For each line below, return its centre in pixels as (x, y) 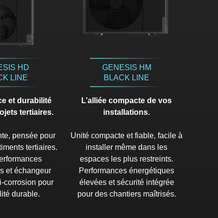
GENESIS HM (127, 67)
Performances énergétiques (127, 170)
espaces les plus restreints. (127, 159)
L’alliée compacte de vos (127, 100)
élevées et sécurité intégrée (127, 182)
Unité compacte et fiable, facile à (127, 135)
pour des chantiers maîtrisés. (127, 194)
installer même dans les (127, 147)
